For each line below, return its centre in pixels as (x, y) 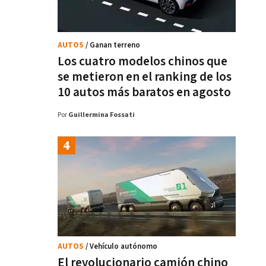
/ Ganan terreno (113, 45)
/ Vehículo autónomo (121, 247)
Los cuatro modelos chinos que (142, 61)
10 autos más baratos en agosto (144, 92)
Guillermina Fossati (102, 115)
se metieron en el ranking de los (145, 77)
